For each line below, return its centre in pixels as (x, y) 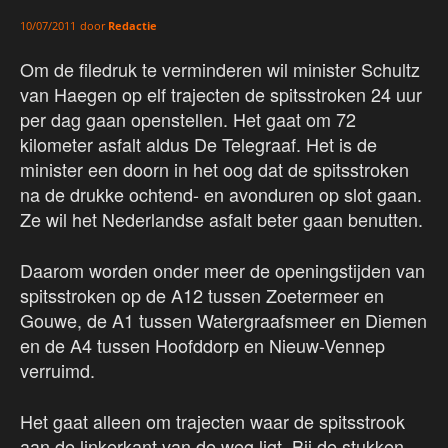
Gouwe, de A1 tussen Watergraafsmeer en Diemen (223, 320)
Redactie (132, 26)
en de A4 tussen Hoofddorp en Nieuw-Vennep (202, 345)
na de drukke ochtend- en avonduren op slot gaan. (221, 194)
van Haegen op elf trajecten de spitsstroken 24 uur (221, 94)
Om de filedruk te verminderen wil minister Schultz (220, 69)
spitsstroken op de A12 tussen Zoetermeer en (202, 295)
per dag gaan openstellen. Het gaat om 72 (188, 119)
